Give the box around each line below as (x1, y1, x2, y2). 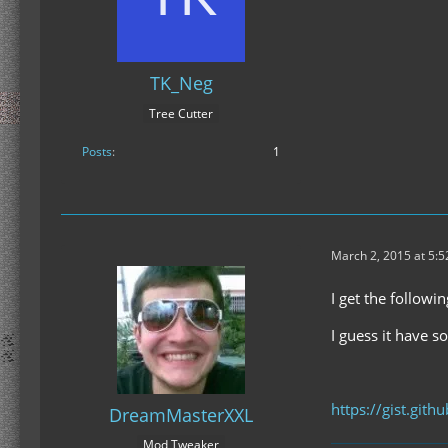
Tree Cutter (149, 104, 213, 122)
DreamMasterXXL (109, 402, 253, 427)
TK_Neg (149, 71, 213, 96)
